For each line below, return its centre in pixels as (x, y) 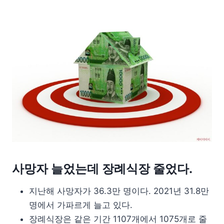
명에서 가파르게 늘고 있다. (81, 205)
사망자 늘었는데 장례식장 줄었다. (102, 168)
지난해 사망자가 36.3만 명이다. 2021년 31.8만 (119, 191)
